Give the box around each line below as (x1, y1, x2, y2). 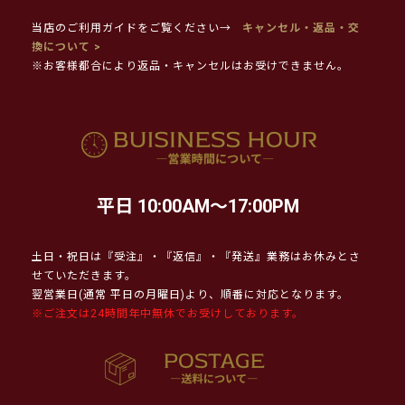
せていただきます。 (32, 268, 137, 282)
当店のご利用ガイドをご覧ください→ (32, 21, 231, 34)
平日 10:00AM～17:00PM (97, 194, 299, 217)
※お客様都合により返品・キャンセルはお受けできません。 (32, 59, 349, 72)
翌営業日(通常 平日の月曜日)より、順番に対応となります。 (32, 287, 349, 301)
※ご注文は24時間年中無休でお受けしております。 (32, 306, 304, 320)
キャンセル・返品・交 (239, 21, 360, 34)
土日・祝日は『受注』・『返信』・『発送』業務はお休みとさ (32, 250, 361, 263)
